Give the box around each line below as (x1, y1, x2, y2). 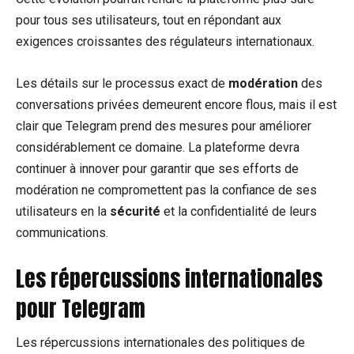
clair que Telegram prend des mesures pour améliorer (16, 119, 311, 134)
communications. (16, 225, 108, 241)
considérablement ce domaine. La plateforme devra (16, 140, 299, 156)
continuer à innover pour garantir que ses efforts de (16, 161, 299, 177)
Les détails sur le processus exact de (16, 76, 228, 92)
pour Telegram (16, 292, 145, 326)
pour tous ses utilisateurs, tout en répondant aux (16, 13, 281, 28)
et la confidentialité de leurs (160, 204, 317, 220)
